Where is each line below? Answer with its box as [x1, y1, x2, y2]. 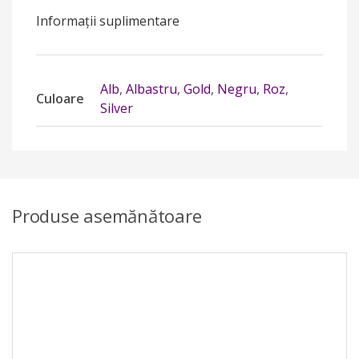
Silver [100, 99, 133, 117]
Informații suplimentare [36, 12, 179, 30]
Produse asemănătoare [12, 204, 202, 228]
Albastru [126, 80, 177, 98]
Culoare [36, 90, 84, 107]
